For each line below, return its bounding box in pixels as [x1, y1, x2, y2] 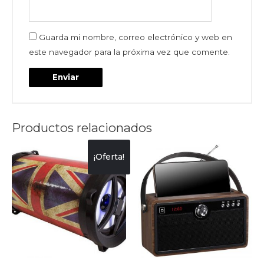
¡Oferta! [94, 151, 124, 162]
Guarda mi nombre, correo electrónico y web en [39, 32, 233, 42]
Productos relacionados [12, 120, 152, 135]
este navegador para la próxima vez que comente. [29, 47, 230, 57]
